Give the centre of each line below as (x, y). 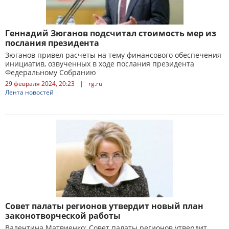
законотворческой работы (63, 216)
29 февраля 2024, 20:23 (40, 84)
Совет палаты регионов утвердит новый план (104, 206)
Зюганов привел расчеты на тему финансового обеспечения (113, 55)
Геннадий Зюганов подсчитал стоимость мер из (111, 33)
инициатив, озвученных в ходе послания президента (100, 64)
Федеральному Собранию (51, 72)
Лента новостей (29, 92)
